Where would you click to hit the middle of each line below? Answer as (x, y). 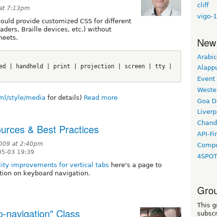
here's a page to (135, 165)
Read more (101, 98)
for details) (65, 98)
